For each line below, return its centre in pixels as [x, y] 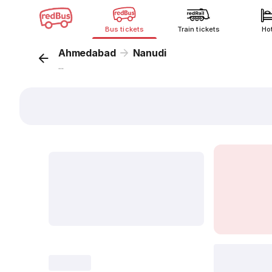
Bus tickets [124, 29]
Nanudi [149, 53]
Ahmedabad [87, 53]
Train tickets [199, 29]
